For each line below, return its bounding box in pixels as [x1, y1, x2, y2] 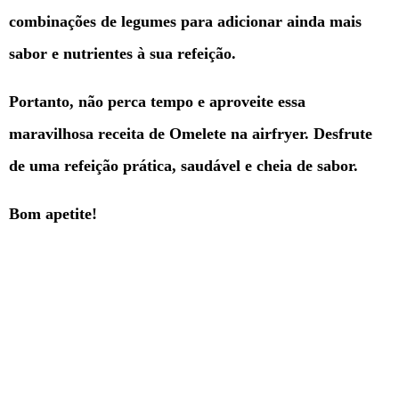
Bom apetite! [9, 204, 97, 223]
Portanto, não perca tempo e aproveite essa [9, 92, 305, 110]
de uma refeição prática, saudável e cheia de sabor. [9, 156, 358, 175]
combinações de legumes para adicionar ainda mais [9, 12, 362, 30]
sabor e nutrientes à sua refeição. [9, 44, 236, 62]
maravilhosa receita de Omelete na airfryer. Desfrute [9, 124, 372, 142]
